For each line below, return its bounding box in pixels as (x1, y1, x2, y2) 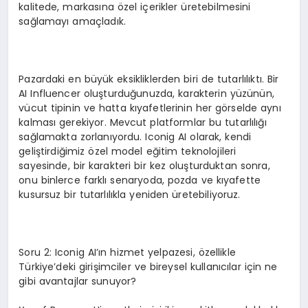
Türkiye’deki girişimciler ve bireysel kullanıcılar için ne (19, 259, 278, 274)
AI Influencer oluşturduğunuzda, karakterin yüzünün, (19, 86, 274, 100)
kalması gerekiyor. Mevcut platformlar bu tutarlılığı (19, 115, 267, 129)
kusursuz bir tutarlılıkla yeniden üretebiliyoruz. (19, 187, 241, 201)
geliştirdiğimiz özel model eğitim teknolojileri (19, 144, 236, 158)
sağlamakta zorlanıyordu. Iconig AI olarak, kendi (19, 129, 252, 144)
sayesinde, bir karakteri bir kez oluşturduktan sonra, (19, 158, 270, 173)
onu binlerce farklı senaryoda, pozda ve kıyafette (19, 173, 261, 187)
